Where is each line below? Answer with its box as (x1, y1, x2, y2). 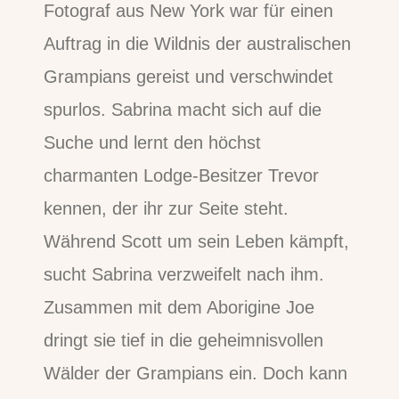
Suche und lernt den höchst (44, 132, 262, 152)
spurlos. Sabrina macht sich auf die (44, 99, 322, 119)
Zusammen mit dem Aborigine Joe (44, 297, 315, 317)
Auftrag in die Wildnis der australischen (44, 33, 352, 53)
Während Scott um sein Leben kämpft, (44, 231, 350, 251)
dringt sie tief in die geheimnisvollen (44, 330, 324, 350)
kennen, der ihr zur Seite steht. (44, 198, 289, 218)
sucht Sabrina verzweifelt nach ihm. (44, 264, 325, 284)
